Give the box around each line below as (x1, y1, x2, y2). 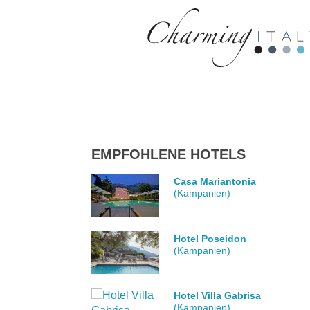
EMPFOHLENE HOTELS (91, 147, 246, 163)
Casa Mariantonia (174, 176, 257, 188)
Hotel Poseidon (174, 232, 247, 244)
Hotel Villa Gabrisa (174, 290, 262, 302)
